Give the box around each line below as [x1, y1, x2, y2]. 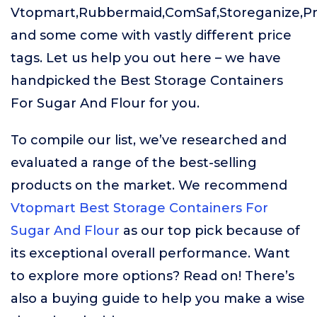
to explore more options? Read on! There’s [11, 268, 294, 284]
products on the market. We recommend [11, 178, 287, 193]
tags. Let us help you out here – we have [11, 50, 281, 66]
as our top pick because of [120, 223, 300, 238]
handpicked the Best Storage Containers [11, 73, 283, 88]
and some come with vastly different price [11, 28, 292, 43]
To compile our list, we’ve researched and [11, 132, 287, 148]
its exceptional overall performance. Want [11, 246, 290, 261]
